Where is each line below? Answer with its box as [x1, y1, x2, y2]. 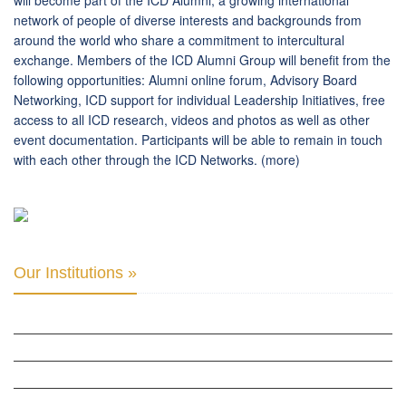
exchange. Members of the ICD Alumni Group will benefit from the [14, 51, 391, 70]
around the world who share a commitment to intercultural [14, 31, 344, 50]
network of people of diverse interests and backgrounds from [14, 11, 362, 30]
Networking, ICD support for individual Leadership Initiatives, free [14, 91, 385, 110]
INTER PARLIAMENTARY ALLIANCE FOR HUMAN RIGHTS [14, 313, 281, 328]
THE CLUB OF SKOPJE [14, 340, 120, 355]
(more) [261, 150, 300, 169]
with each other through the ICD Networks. [14, 150, 261, 169]
